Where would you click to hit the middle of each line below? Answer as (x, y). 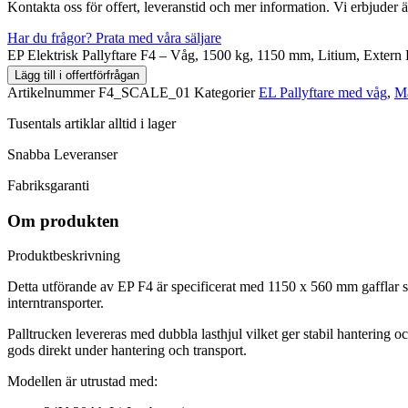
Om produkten (63, 220)
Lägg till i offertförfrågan (77, 75)
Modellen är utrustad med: (82, 382)
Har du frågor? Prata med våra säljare (114, 37)
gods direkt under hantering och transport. (127, 351)
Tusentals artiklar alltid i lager (92, 123)
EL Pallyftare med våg (323, 92)
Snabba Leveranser (62, 154)
